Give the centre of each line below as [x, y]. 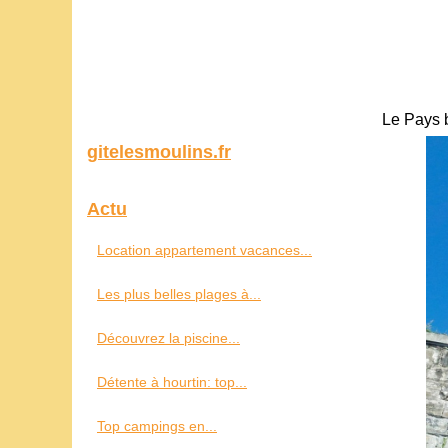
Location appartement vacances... [204, 250]
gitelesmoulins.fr [159, 152]
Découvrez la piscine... [168, 338]
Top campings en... [157, 426]
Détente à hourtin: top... [172, 382]
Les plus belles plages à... [179, 294]
